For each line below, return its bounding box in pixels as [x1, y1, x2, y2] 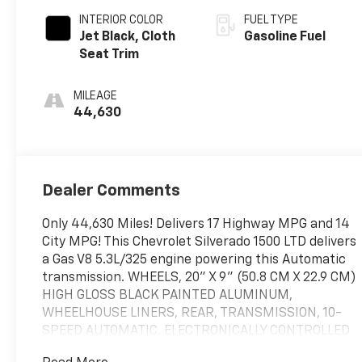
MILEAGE [74, 90, 118, 102]
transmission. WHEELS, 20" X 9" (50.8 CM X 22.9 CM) [42, 271, 357, 284]
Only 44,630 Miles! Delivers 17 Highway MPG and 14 [42, 217, 351, 231]
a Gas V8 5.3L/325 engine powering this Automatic [42, 253, 347, 267]
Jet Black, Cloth [79, 30, 176, 44]
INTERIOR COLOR [79, 14, 164, 26]
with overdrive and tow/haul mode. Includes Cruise [42, 342, 351, 356]
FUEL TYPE [244, 14, 299, 26]
